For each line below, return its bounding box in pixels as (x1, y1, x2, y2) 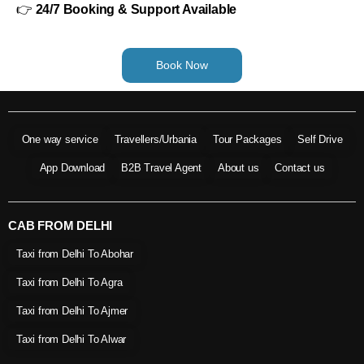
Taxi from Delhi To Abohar (16, 247, 133, 260)
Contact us (275, 161, 325, 174)
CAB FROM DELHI (8, 218, 113, 232)
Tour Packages (213, 132, 282, 145)
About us (218, 161, 259, 174)
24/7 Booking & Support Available (35, 2, 237, 16)
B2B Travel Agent (121, 161, 201, 174)
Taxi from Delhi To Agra (16, 275, 123, 288)
